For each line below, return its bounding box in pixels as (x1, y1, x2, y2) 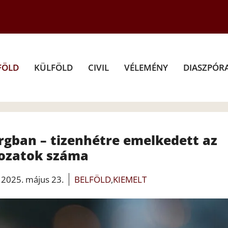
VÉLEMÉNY (124, 61, 168, 73)
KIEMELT (113, 173, 147, 185)
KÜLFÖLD (34, 61, 73, 73)
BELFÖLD (74, 173, 111, 185)
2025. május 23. (1, 173, 64, 185)
